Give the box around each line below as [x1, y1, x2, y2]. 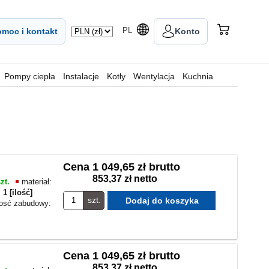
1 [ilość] [3, 187, 32, 197]
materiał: [22, 177, 52, 186]
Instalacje [63, 71, 99, 81]
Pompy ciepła [4, 71, 55, 81]
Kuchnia [183, 71, 213, 81]
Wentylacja [133, 71, 175, 81]
